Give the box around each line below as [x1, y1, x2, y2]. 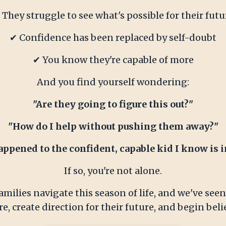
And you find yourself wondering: [37, 76, 189, 88]
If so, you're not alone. [64, 165, 162, 177]
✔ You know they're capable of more [32, 54, 194, 66]
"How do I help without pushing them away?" [8, 121, 218, 133]
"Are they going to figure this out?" [33, 98, 193, 110]
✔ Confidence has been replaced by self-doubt [10, 32, 216, 44]
